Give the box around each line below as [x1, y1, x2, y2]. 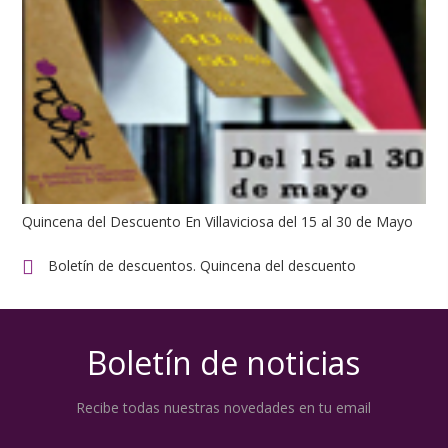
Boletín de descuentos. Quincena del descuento [48, 256, 357, 276]
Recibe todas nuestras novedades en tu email [76, 397, 372, 417]
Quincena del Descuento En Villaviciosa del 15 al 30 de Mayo [22, 212, 414, 232]
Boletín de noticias [87, 340, 361, 384]
